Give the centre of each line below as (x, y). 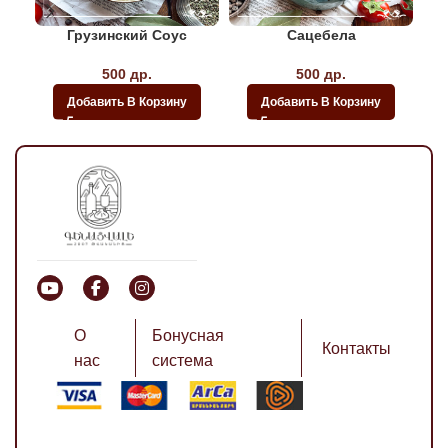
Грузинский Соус (127, 34)
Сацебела (321, 34)
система (183, 361)
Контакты (356, 348)
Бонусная (188, 336)
